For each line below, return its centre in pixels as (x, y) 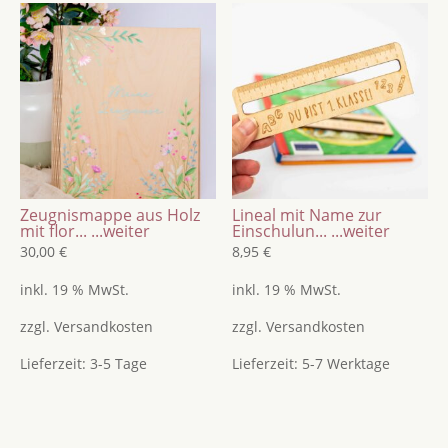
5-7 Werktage (346, 363)
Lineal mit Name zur (307, 215)
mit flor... (53, 231)
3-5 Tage (118, 363)
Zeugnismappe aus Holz (109, 215)
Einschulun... (280, 231)
